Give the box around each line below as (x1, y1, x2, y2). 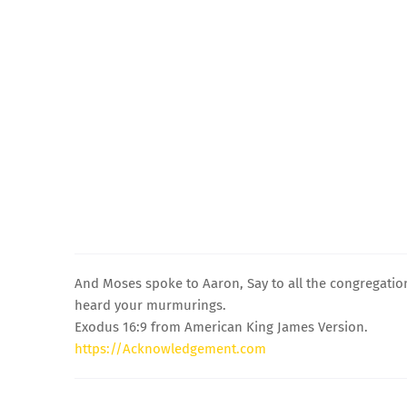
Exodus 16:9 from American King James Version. (74, 318, 368, 335)
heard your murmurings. (74, 296, 226, 313)
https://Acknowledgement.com (74, 340, 266, 357)
